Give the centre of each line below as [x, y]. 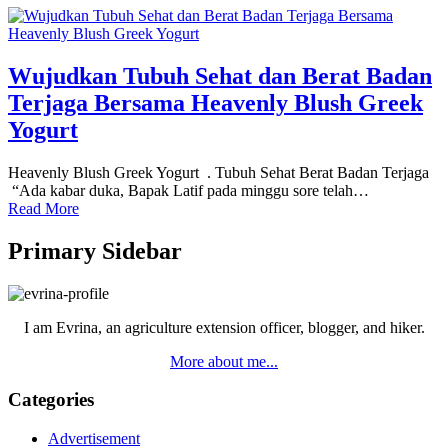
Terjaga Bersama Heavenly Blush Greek [215, 102]
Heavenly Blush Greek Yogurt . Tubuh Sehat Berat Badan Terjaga [222, 172]
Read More [43, 208]
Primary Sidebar [95, 250]
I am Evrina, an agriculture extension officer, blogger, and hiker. [224, 327]
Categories [51, 400]
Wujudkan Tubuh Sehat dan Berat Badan [220, 75]
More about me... [224, 361]
